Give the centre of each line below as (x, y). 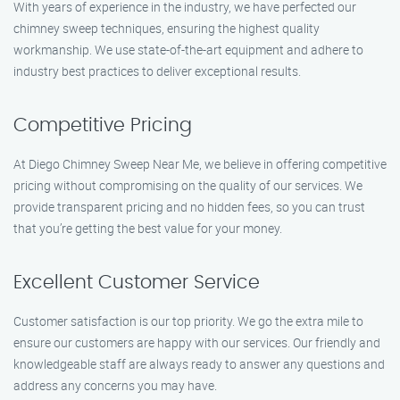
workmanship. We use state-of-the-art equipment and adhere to (188, 50)
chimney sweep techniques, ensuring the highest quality (167, 28)
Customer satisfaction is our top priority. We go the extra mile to (188, 321)
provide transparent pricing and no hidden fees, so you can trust (189, 207)
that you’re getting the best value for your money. (148, 228)
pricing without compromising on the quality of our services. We (188, 185)
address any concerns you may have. (115, 385)
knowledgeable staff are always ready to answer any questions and (199, 364)
